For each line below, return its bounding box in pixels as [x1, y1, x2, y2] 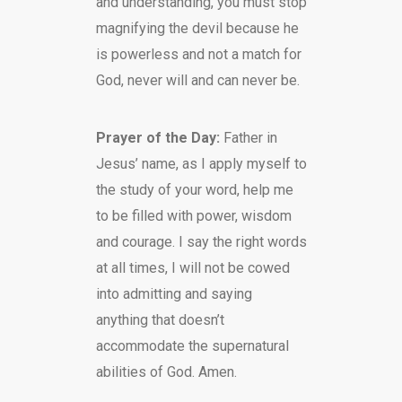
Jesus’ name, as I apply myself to [95, 155, 307, 172]
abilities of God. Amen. [95, 363, 237, 380]
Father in [223, 129, 277, 146]
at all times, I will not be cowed [95, 259, 290, 276]
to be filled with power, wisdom [95, 207, 292, 224]
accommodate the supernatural [95, 337, 289, 354]
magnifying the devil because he [95, 20, 299, 37]
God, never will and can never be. [95, 72, 300, 89]
